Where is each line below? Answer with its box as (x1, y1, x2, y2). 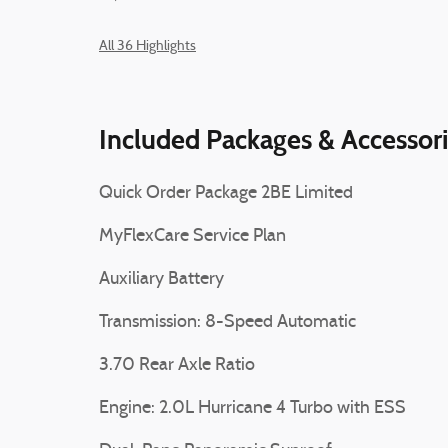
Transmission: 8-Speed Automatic (99, 313, 356, 332)
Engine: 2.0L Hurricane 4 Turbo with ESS (99, 399, 406, 418)
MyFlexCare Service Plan (99, 227, 286, 246)
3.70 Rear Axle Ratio (99, 356, 255, 375)
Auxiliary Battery (99, 270, 224, 289)
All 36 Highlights (99, 40, 196, 54)
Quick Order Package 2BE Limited (99, 184, 353, 203)
